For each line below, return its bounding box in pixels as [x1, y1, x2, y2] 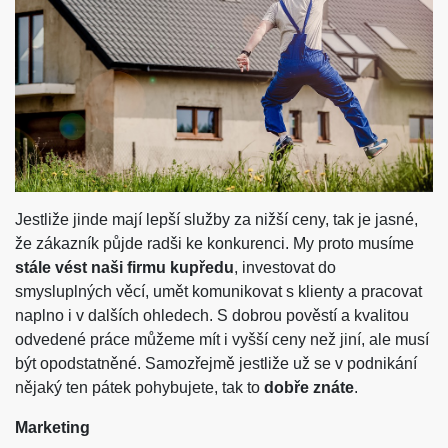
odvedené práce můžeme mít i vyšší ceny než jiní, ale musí [15, 331, 429, 349]
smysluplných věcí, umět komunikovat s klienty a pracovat [15, 283, 422, 301]
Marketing [15, 419, 90, 437]
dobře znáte [264, 379, 354, 397]
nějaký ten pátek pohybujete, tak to [15, 379, 264, 397]
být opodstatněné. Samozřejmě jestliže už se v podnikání [15, 355, 417, 373]
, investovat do [234, 259, 336, 277]
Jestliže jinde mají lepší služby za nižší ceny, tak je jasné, [15, 211, 418, 229]
